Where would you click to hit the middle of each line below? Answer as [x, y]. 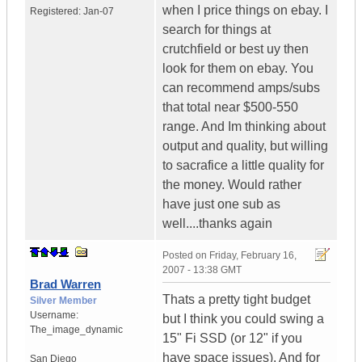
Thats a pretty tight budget [236, 300]
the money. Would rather [232, 185]
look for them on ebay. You [238, 69]
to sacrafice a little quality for [243, 166]
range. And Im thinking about [244, 127]
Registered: [57, 12]
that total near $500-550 [230, 107]
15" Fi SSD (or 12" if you [232, 339]
